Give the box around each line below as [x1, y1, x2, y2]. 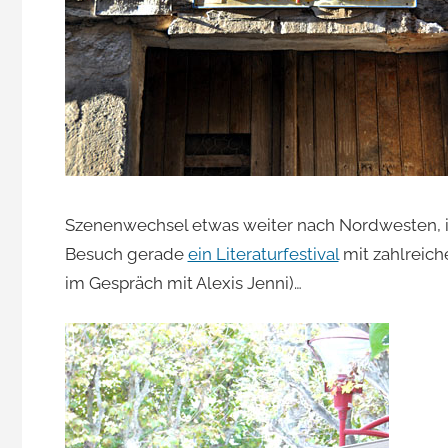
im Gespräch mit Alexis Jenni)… [64, 272, 302, 293]
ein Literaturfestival [187, 243, 339, 264]
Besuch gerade [64, 243, 188, 264]
